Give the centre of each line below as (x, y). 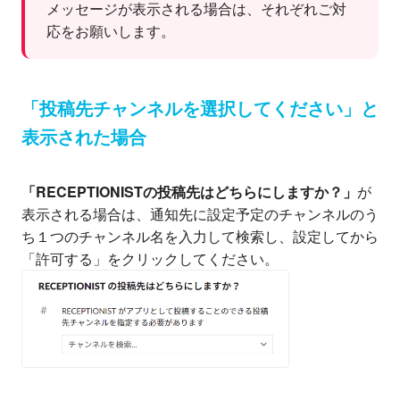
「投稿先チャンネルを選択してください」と (200, 108)
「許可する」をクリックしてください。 (150, 258)
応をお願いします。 (111, 30)
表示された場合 (84, 137)
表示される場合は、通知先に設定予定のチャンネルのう (200, 213)
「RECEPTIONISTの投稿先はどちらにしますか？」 (189, 191)
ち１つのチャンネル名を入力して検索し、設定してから (200, 236)
